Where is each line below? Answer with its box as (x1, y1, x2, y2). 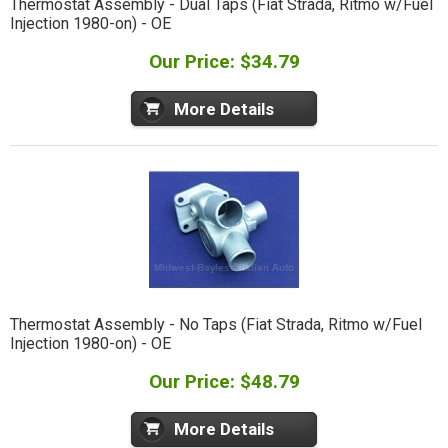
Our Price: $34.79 (148, 49, 300, 73)
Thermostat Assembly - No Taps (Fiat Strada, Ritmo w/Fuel (9, 315, 422, 335)
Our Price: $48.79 (148, 369, 300, 393)
